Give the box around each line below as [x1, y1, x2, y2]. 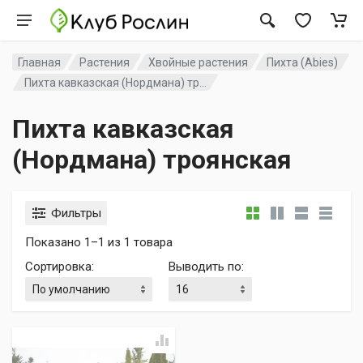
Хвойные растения [148, 55, 249, 69]
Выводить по [169, 259, 241, 274]
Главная [18, 55, 61, 69]
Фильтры [51, 206, 101, 220]
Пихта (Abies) [267, 55, 339, 69]
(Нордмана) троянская [12, 144, 292, 175]
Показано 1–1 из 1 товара [25, 235, 173, 250]
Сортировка [25, 259, 92, 274]
